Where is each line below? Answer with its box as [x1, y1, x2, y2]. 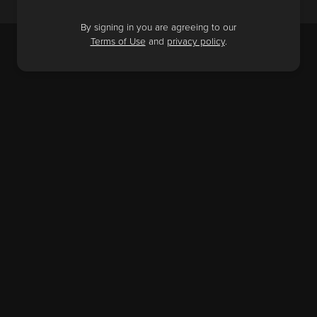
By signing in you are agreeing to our [81, 22, 236, 34]
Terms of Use [90, 36, 146, 48]
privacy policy [166, 36, 225, 48]
